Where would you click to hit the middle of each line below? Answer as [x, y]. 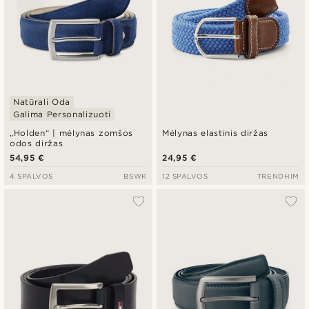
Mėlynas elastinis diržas [215, 133]
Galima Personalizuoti [62, 114]
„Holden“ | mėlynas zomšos [71, 133]
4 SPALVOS [31, 176]
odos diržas [37, 143]
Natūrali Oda [42, 102]
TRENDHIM [278, 176]
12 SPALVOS [185, 176]
